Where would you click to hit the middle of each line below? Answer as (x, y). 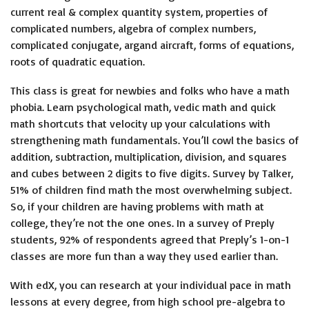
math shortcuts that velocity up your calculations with (140, 123)
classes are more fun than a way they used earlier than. (144, 256)
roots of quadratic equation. (78, 61)
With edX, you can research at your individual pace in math (151, 285)
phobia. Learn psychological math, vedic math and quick (143, 107)
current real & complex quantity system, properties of (139, 12)
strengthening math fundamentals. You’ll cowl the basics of (154, 140)
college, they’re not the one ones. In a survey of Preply (142, 223)
